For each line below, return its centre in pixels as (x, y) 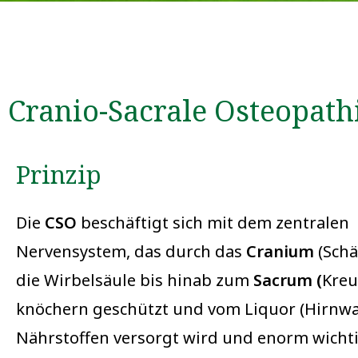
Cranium (280, 251)
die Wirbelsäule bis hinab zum (135, 280)
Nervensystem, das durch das (131, 251)
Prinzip (59, 175)
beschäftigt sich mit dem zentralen (213, 223)
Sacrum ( (288, 280)
